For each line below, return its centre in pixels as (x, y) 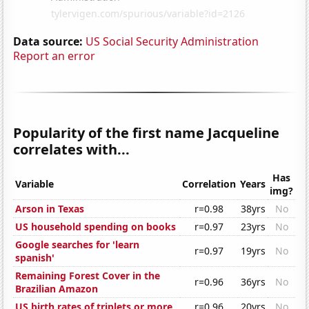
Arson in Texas (50, 209)
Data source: (48, 41)
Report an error (54, 56)
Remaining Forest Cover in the (88, 276)
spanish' (35, 258)
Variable (35, 184)
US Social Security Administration (172, 41)
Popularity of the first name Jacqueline (147, 132)
